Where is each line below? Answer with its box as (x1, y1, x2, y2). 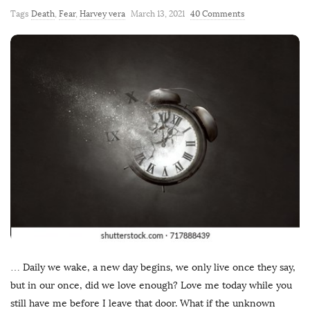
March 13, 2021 (131, 9, 185, 19)
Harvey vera (80, 9, 125, 19)
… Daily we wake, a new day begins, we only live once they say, (10, 262, 295, 274)
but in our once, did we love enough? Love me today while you (10, 280, 292, 292)
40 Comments (190, 9, 245, 19)
